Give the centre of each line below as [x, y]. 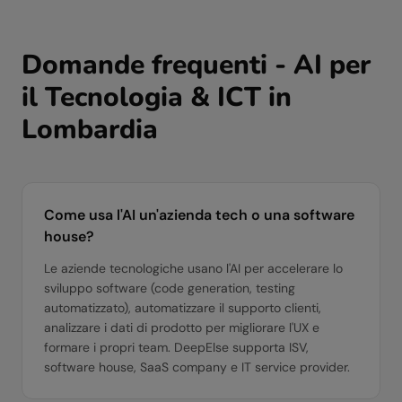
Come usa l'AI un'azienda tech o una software [199, 215]
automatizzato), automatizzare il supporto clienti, [183, 308]
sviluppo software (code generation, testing [170, 288]
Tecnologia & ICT [153, 97]
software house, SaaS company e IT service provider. [197, 367]
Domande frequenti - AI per [196, 65]
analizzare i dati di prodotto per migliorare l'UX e [182, 328]
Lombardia [90, 130]
